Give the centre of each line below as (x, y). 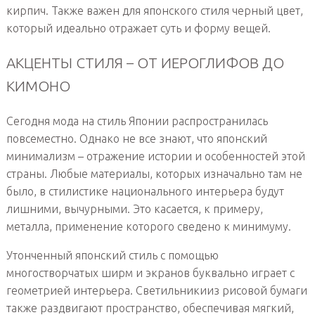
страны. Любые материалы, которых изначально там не (154, 174)
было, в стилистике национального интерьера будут (145, 192)
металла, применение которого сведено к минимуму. (148, 227)
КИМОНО (38, 86)
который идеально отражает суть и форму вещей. (138, 28)
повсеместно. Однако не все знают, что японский (136, 139)
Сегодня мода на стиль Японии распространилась (137, 121)
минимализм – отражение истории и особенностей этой (155, 156)
